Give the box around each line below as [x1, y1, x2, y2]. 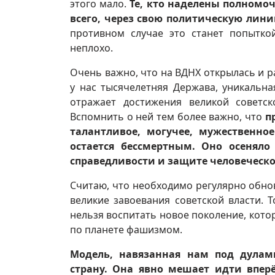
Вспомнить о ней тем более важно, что [70, 109, 265, 123]
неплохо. [70, 41, 113, 55]
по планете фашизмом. [70, 222, 182, 236]
